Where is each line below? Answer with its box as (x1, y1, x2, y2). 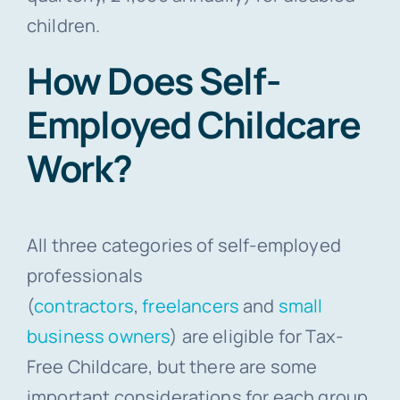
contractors (34, 293, 134, 318)
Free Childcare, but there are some (26, 354, 318, 379)
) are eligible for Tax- (170, 323, 344, 348)
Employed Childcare (26, 98, 361, 149)
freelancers (142, 293, 239, 318)
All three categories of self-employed (26, 232, 341, 257)
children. (26, 12, 101, 37)
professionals (26, 262, 144, 287)
